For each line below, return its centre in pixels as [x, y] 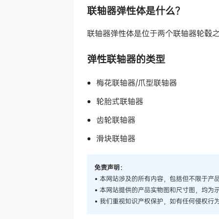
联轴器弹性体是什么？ [136, 11]
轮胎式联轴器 [120, 101]
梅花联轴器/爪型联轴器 [137, 83]
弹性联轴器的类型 [126, 59]
